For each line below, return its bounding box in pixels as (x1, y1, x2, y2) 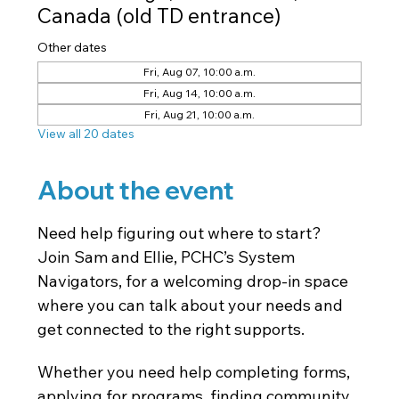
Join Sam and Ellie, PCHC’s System (37, 246, 299, 267)
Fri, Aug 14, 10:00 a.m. (143, 85, 256, 100)
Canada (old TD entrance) (37, 2, 282, 28)
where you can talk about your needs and (37, 294, 347, 315)
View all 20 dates (37, 125, 135, 142)
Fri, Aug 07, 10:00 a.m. (143, 64, 256, 78)
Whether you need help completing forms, (37, 361, 354, 382)
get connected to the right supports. (37, 318, 305, 339)
